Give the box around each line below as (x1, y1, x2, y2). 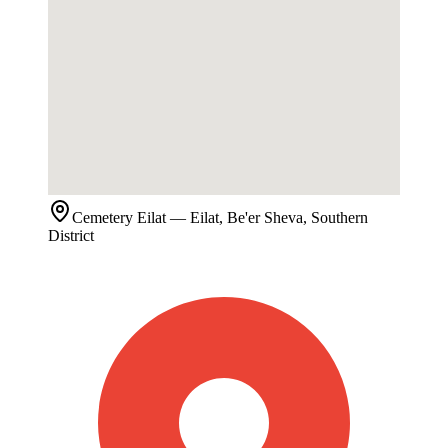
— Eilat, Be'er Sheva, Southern (166, 209, 368, 227)
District (48, 227, 94, 245)
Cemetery (72, 209, 133, 227)
